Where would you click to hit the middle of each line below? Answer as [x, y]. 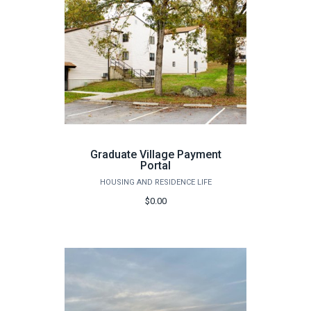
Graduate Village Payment [155, 155]
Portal [155, 166]
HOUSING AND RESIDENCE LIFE [155, 183]
